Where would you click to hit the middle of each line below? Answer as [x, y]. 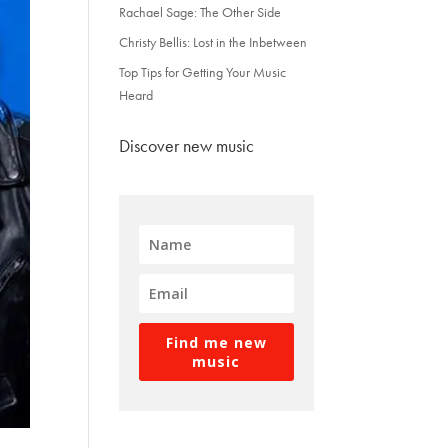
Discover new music [187, 145]
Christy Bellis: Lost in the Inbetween [213, 42]
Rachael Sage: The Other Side [200, 12]
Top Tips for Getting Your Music [203, 72]
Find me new [216, 342]
